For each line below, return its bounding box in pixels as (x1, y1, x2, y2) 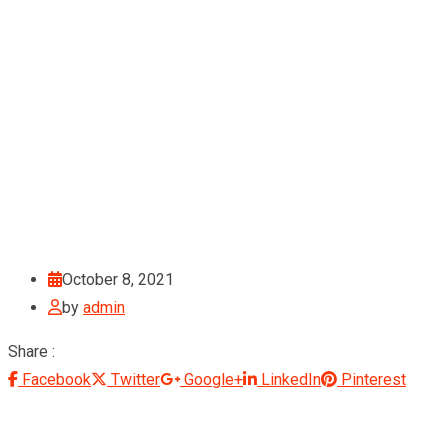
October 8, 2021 (62, 269, 174, 289)
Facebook (22, 369, 91, 389)
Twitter (111, 369, 160, 389)
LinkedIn (261, 369, 321, 389)
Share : (8, 341, 55, 361)
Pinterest (341, 369, 406, 389)
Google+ (184, 369, 243, 389)
